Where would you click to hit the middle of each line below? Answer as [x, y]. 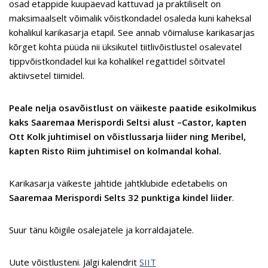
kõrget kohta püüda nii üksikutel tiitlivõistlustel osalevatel [125, 47]
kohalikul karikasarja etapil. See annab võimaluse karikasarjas [132, 33]
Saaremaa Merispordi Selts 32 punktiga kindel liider [121, 198]
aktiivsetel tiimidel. [47, 76]
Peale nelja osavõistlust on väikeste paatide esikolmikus [133, 108]
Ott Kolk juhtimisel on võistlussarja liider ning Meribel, [127, 137]
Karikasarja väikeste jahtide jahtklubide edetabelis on [118, 183]
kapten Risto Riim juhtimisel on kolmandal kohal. [115, 151]
